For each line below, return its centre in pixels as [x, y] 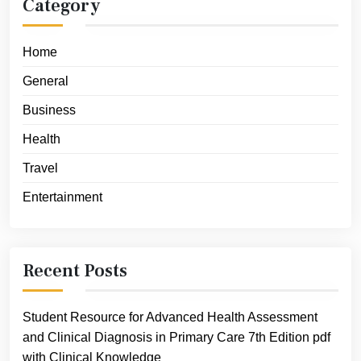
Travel [40, 168]
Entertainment [62, 197]
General [46, 81]
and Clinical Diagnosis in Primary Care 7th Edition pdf [176, 338]
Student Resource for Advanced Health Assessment [170, 317]
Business [49, 110]
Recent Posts [75, 271]
